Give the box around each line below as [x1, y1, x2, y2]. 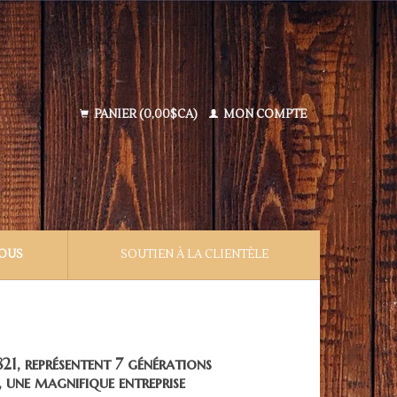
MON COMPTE [221, 107, 307, 121]
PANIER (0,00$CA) [91, 107, 200, 121]
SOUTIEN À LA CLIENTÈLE [120, 247, 269, 261]
